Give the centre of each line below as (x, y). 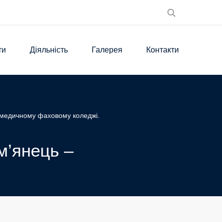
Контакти (163, 50)
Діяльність (49, 50)
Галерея (107, 50)
